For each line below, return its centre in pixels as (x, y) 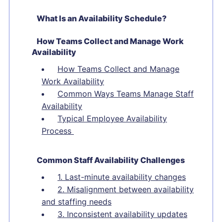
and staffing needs (77, 202)
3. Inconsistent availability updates (122, 214)
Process (58, 131)
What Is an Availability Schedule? (102, 18)
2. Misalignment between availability (126, 189)
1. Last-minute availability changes (122, 177)
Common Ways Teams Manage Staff (126, 94)
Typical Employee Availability (112, 118)
